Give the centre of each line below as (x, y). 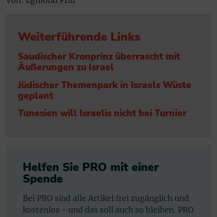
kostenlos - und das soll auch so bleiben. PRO (108, 210)
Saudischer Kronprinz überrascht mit (99, 57)
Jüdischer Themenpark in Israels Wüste (105, 85)
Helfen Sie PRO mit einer (91, 168)
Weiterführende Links (79, 37)
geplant (36, 96)
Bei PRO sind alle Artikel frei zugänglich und (106, 198)
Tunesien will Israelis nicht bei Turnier (102, 114)
